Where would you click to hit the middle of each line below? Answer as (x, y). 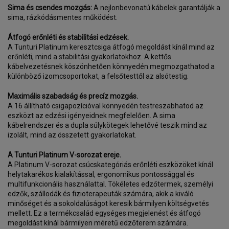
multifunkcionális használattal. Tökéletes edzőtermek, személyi (110, 184)
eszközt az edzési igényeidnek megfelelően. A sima (91, 116)
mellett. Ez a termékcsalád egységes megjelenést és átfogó (104, 213)
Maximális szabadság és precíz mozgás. (73, 96)
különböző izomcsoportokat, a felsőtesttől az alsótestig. (98, 76)
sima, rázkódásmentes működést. (63, 17)
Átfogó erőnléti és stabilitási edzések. (68, 37)
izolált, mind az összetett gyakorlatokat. (72, 135)
